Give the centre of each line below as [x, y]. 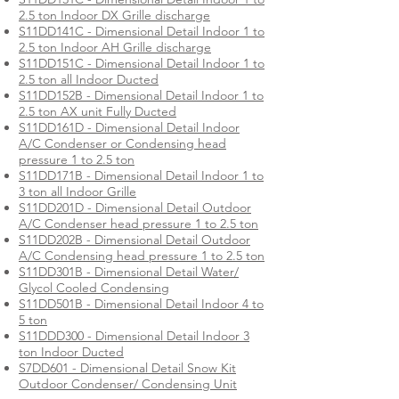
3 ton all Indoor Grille [77, 191]
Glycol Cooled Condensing [94, 288]
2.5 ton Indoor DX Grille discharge [114, 15]
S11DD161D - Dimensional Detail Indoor [129, 127]
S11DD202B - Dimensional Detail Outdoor [134, 240]
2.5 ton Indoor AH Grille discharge [115, 47]
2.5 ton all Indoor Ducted [89, 79]
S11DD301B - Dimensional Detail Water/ [129, 272]
